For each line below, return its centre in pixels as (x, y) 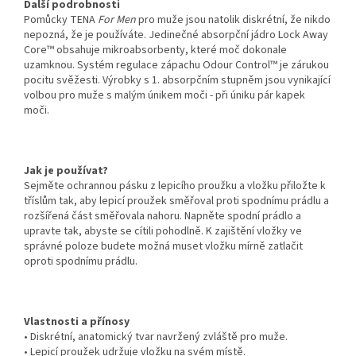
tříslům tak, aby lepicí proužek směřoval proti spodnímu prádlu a (176, 201)
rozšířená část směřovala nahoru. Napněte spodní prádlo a (163, 217)
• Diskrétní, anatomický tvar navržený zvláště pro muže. (156, 337)
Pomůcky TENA (61, 20)
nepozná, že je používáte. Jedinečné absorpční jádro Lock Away (176, 35)
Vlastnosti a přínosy (77, 322)
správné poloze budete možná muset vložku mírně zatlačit (163, 247)
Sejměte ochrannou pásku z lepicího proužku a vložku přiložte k (175, 186)
